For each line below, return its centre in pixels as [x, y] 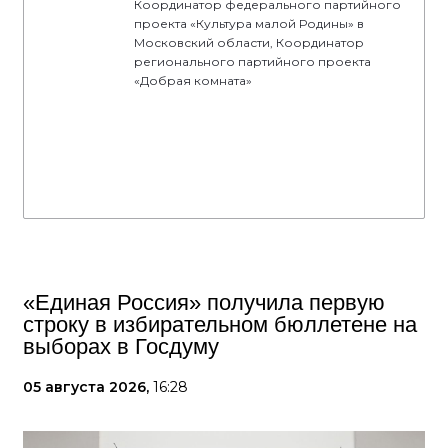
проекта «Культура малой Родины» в [249, 23]
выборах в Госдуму [121, 346]
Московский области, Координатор [249, 42]
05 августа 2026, [88, 387]
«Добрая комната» [193, 80]
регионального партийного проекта [252, 61]
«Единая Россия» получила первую [204, 302]
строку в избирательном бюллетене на [220, 324]
